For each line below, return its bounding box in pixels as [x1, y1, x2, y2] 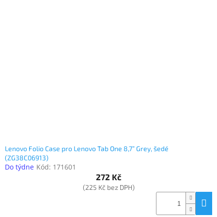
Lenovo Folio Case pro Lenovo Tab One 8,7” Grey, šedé [5, 144, 169, 153]
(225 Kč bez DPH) [82, 183, 135, 192]
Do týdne [5, 162, 34, 172]
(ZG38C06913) [5, 154, 48, 162]
